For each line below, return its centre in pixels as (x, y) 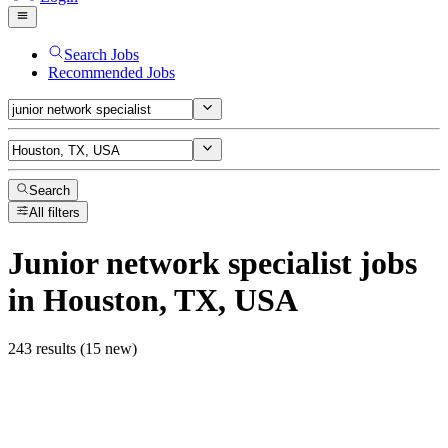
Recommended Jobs (111, 72)
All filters (55, 213)
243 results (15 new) (72, 349)
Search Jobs (101, 54)
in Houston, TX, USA (153, 299)
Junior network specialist (180, 262)
